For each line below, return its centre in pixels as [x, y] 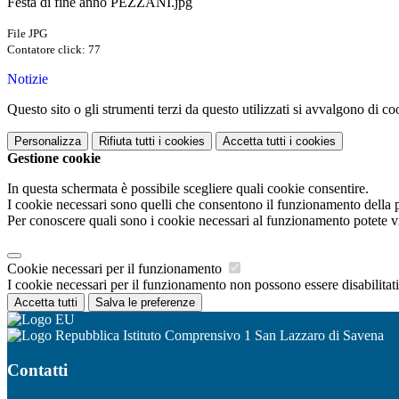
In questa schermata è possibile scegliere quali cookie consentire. [188, 189]
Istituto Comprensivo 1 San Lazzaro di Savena [252, 336]
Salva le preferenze [145, 303]
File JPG [27, 34]
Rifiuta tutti [127, 142]
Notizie [28, 79]
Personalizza [48, 142]
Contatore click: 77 [54, 50]
